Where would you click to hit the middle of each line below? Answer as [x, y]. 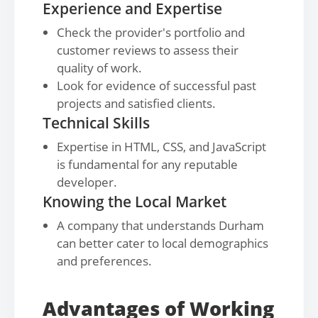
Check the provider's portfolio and [151, 32]
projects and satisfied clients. [136, 103]
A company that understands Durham [160, 225]
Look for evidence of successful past [157, 86]
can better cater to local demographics [163, 243]
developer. [87, 182]
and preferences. [104, 261]
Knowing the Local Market [135, 202]
